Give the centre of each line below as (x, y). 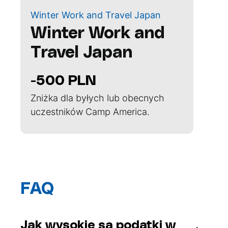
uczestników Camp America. (90, 112)
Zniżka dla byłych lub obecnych (97, 98)
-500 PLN (63, 81)
